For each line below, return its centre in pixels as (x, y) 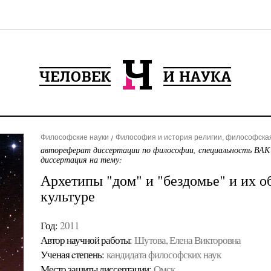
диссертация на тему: (81, 159)
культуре (67, 196)
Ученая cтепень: (72, 254)
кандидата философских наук (163, 254)
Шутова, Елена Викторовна (187, 240)
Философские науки (74, 137)
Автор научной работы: (86, 240)
